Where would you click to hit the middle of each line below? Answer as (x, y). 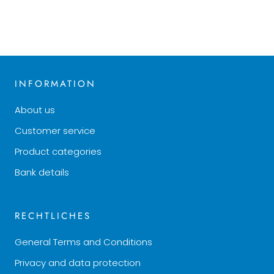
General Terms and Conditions (83, 242)
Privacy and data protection (78, 263)
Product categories (58, 152)
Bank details (42, 172)
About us (35, 110)
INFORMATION (55, 84)
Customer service (55, 131)
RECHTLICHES (53, 216)
